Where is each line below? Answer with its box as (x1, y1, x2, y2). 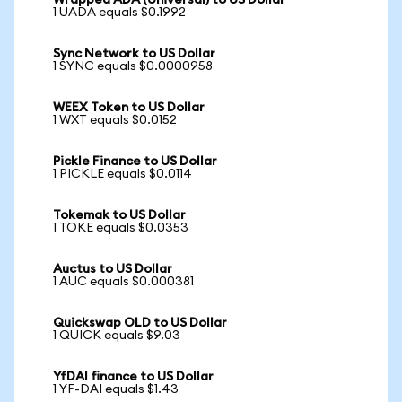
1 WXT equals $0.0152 (53, 114, 177, 127)
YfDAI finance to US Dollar (53, 371, 214, 383)
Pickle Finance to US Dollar (53, 155, 217, 168)
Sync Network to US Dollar (53, 48, 215, 60)
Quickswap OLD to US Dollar (53, 317, 227, 329)
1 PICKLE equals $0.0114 (53, 168, 192, 180)
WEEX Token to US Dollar (53, 101, 205, 114)
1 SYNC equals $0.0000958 (53, 60, 213, 73)
